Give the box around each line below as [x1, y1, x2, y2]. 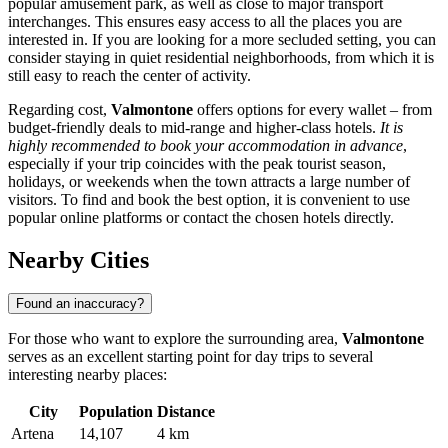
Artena [11, 425, 54, 443]
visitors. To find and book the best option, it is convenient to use [8, 190, 410, 208]
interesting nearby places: [8, 366, 167, 384]
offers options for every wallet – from [193, 100, 432, 118]
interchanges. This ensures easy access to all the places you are [8, 12, 402, 30]
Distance [157, 403, 215, 421]
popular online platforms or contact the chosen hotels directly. [8, 208, 394, 226]
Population [79, 403, 153, 421]
